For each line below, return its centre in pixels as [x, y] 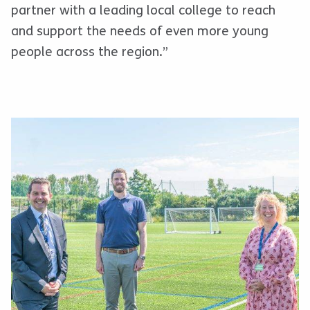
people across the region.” [90, 52]
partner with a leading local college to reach [143, 11]
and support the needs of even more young [140, 31]
